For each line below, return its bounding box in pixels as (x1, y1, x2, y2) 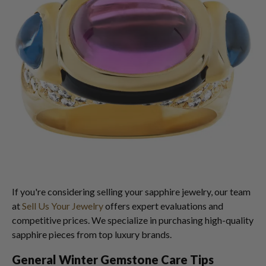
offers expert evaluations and (103, 200, 223, 211)
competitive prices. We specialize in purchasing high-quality (12, 214, 254, 226)
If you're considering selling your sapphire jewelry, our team (12, 186, 251, 197)
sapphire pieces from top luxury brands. (12, 229, 172, 240)
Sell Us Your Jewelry (22, 200, 103, 211)
